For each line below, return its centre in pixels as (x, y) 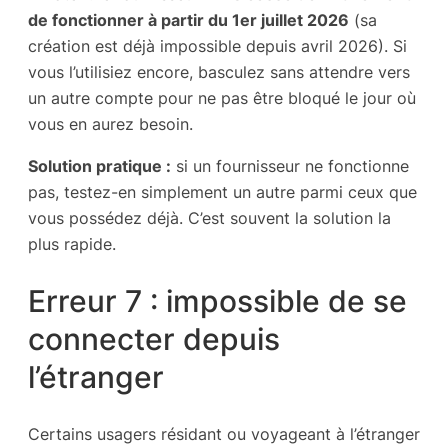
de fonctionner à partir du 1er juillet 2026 (188, 20)
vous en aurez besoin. (110, 124)
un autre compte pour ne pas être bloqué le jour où (222, 98)
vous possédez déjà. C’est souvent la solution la (209, 218)
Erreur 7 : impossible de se (217, 301)
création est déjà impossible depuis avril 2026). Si (217, 46)
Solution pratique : (99, 166)
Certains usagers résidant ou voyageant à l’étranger (224, 433)
